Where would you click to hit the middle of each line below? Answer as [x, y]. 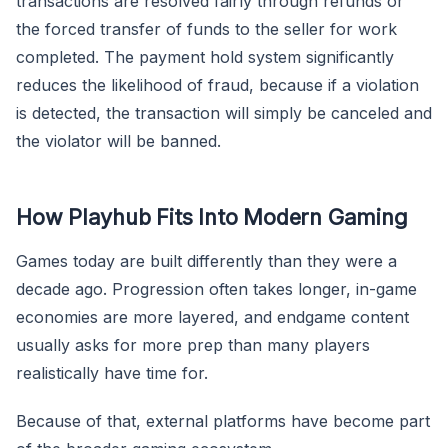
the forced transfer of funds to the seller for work [206, 28]
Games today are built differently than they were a [206, 260]
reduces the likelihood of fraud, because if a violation [217, 84]
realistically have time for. [112, 372]
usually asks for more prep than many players [193, 344]
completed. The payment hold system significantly [205, 56]
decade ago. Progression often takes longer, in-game [216, 288]
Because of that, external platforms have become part [223, 420]
